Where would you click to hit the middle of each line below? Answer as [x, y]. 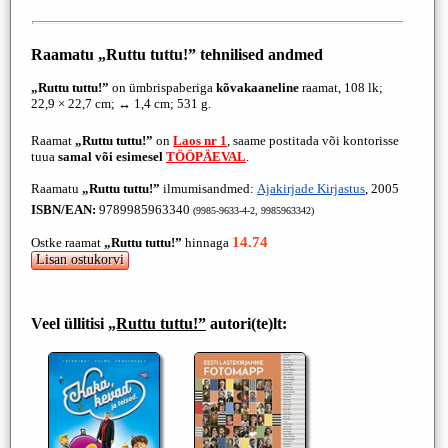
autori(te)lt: [246, 323]
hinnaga [207, 242]
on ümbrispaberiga [162, 87]
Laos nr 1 [200, 140]
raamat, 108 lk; [341, 87]
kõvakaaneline [257, 87]
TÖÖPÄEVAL [206, 156]
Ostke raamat [67, 242]
